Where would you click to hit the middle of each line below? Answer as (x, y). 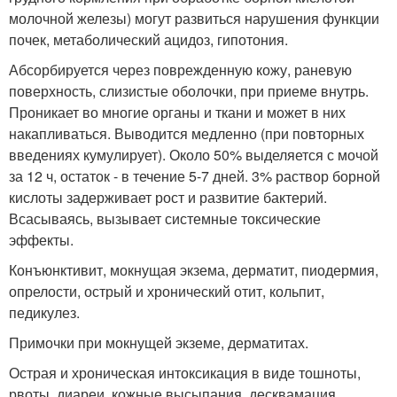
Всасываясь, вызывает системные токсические (165, 218)
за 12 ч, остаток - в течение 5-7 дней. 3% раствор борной (195, 176)
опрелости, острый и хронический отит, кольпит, (167, 291)
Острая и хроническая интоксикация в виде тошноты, (185, 373)
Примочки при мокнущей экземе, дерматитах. (159, 343)
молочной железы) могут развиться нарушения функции (194, 18)
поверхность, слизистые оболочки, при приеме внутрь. (189, 91)
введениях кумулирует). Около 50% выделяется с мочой (194, 155)
